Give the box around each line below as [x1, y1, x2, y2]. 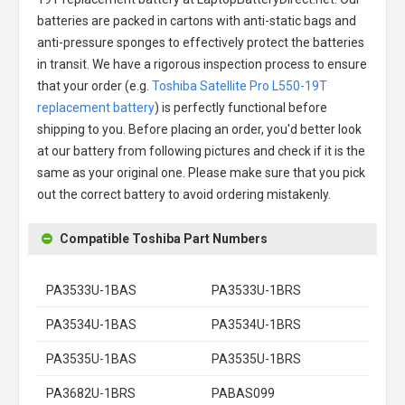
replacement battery [37, 100, 155, 115]
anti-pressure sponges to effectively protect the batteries [37, 35, 364, 50]
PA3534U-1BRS [212, 317, 301, 332]
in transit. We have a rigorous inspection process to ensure [37, 57, 367, 71]
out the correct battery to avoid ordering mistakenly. [37, 187, 331, 202]
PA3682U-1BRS [46, 386, 136, 400]
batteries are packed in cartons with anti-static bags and [37, 14, 356, 28]
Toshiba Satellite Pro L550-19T [152, 79, 327, 93]
